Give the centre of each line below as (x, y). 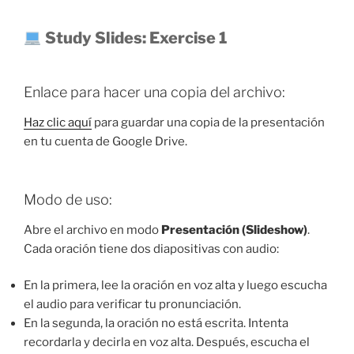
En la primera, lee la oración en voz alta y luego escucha (175, 286)
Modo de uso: (68, 200)
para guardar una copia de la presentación (208, 122)
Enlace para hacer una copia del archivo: (154, 92)
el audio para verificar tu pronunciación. (132, 305)
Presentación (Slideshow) (234, 230)
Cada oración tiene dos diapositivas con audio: (151, 249)
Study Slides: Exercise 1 (134, 38)
